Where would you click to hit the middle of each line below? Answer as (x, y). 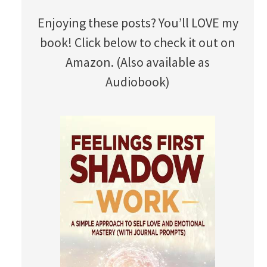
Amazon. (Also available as (138, 62)
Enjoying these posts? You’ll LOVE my (138, 22)
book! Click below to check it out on (138, 42)
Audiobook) (138, 81)
